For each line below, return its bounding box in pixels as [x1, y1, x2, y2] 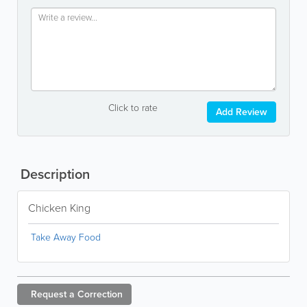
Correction [77, 287, 123, 302]
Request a [31, 287, 75, 302]
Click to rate [108, 101, 158, 115]
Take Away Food [31, 230, 101, 245]
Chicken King [28, 200, 90, 216]
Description [17, 164, 90, 184]
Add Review [216, 105, 267, 119]
